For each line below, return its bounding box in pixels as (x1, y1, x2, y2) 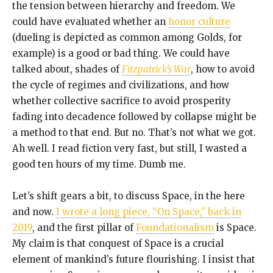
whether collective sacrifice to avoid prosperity (12, 94, 231, 107)
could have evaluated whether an (12, 15, 168, 27)
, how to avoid (191, 63, 255, 75)
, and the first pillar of (32, 221, 136, 233)
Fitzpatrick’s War (122, 63, 191, 75)
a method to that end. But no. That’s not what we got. (12, 126, 256, 138)
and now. (12, 205, 56, 218)
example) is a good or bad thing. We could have (12, 47, 230, 59)
